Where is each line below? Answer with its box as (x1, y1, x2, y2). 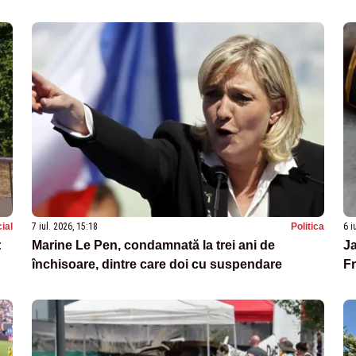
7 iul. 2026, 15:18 (32, 221, 98, 233)
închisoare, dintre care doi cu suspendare (32, 257, 282, 272)
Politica (291, 221, 324, 233)
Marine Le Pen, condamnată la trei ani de (32, 238, 275, 253)
